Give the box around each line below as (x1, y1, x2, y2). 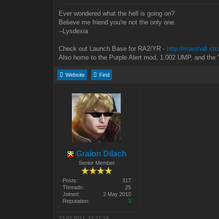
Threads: (63, 184, 85, 191)
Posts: (63, 177, 78, 184)
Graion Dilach (74, 150, 127, 158)
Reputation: (63, 198, 90, 204)
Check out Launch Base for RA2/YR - (59, 45, 167, 53)
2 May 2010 (103, 191, 131, 197)
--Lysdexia (59, 27, 88, 35)
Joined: (63, 191, 80, 197)
